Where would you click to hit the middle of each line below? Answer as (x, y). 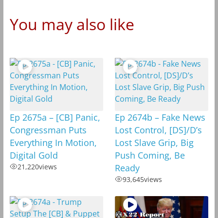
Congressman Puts (48, 130)
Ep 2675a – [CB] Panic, (55, 117)
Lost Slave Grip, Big (154, 142)
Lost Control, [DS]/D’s (158, 130)
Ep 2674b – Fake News (160, 117)
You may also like (72, 24)
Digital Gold (34, 155)
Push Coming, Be (150, 155)
